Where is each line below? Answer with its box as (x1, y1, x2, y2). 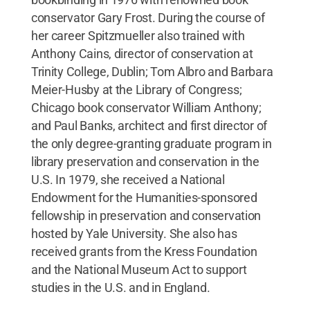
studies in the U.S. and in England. (30, 280, 210, 295)
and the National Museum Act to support (30, 262, 247, 277)
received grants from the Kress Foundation (30, 244, 257, 259)
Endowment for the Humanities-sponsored (30, 190, 257, 205)
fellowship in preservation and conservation (30, 208, 262, 223)
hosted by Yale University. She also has (30, 226, 237, 241)
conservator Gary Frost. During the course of (30, 10, 265, 25)
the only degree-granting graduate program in (30, 136, 272, 151)
